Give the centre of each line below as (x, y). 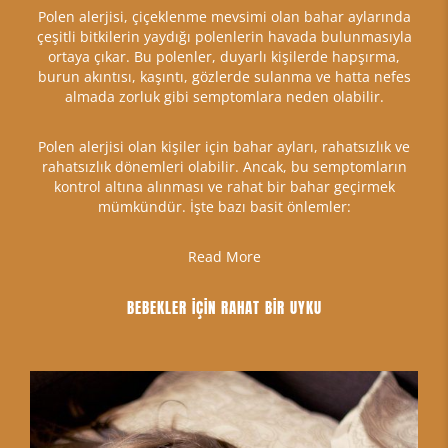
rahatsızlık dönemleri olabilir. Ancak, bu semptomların (224, 166)
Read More (224, 256)
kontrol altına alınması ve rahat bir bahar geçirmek (224, 186)
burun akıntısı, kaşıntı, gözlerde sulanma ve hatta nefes (224, 76)
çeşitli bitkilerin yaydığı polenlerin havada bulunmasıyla (224, 36)
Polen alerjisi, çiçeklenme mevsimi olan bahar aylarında (224, 16)
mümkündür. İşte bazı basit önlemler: (224, 206)
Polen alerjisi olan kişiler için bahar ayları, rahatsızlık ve (224, 146)
